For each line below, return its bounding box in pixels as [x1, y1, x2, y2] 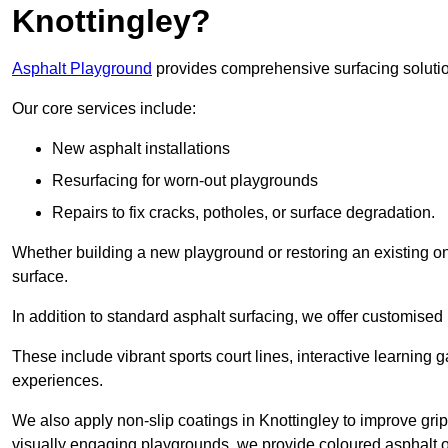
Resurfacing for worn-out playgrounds [52, 172, 318, 190]
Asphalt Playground [12, 60, 152, 78]
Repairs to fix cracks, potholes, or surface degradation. [52, 204, 435, 222]
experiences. [12, 372, 103, 390]
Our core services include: [12, 100, 196, 118]
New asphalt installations [52, 140, 230, 158]
